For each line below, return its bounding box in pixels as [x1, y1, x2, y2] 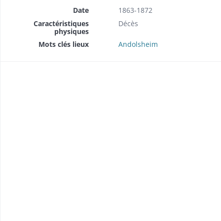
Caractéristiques [33, 19, 89, 29]
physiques [54, 27, 89, 37]
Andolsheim [118, 39, 158, 49]
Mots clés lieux [38, 39, 89, 49]
